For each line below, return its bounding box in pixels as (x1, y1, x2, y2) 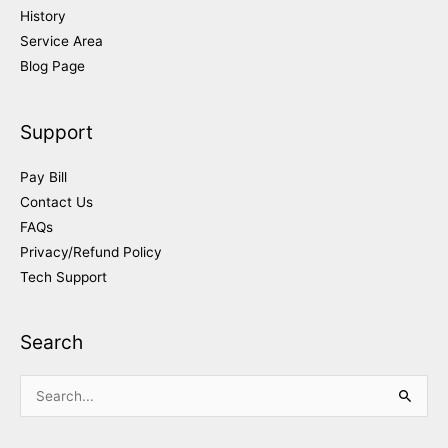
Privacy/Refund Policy (20, 243, 162, 260)
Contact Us (20, 193, 93, 210)
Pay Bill (20, 168, 67, 185)
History (20, 8, 66, 25)
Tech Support (20, 268, 107, 285)
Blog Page (20, 58, 85, 75)
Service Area (20, 33, 103, 50)
